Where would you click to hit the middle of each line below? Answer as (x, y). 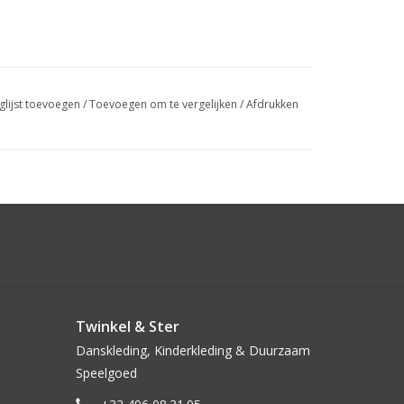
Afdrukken (272, 104)
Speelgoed (106, 372)
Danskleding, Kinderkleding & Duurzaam (193, 350)
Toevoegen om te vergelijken (164, 104)
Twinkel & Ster (127, 326)
